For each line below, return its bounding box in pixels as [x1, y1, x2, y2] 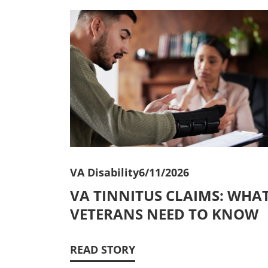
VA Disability [70, 165, 139, 179]
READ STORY [70, 242, 135, 257]
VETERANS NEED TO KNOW [70, 203, 258, 224]
